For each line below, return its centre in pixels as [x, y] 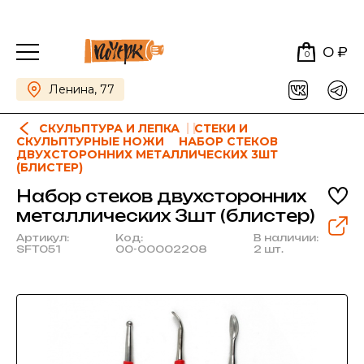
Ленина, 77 [82, 89]
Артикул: [43, 238]
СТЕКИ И [221, 128]
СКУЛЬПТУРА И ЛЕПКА [109, 128]
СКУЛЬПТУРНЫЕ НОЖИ [90, 141]
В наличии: [286, 238]
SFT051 [39, 249]
